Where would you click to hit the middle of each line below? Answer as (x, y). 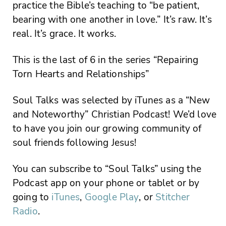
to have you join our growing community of (107, 129)
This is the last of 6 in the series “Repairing (106, 60)
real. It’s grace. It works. (65, 34)
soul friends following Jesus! (75, 143)
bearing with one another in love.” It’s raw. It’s (112, 20)
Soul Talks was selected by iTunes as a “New (111, 101)
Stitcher (173, 197)
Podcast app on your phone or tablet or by (106, 183)
